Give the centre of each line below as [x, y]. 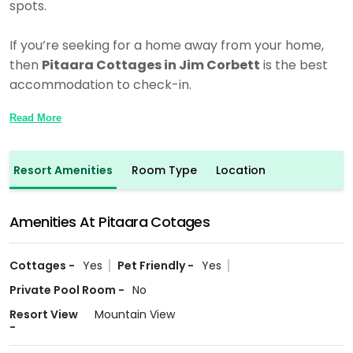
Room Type [164, 170]
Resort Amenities [63, 170]
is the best [294, 65]
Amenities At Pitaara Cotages [110, 222]
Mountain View [134, 314]
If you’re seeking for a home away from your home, [167, 45]
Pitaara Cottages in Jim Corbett [151, 65]
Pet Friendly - [156, 266]
